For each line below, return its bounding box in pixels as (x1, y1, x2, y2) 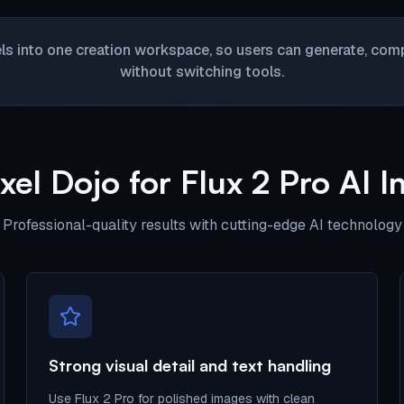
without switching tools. (120, 62, 284, 81)
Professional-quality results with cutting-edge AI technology (2, 216, 402, 234)
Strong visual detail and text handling (49, 355, 332, 375)
